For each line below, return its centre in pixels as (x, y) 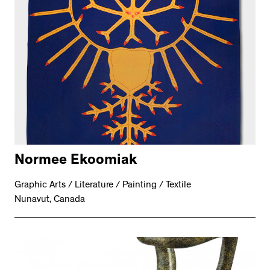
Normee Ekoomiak (76, 162)
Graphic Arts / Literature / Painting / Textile (103, 186)
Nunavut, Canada (50, 200)
